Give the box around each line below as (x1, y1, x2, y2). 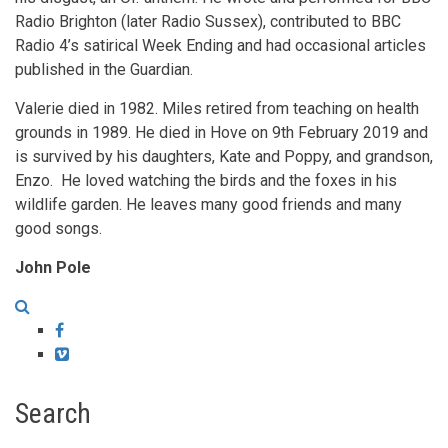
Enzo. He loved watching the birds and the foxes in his (15, 170, 397, 190)
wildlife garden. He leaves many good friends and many (15, 194, 402, 214)
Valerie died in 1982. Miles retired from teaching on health (15, 98, 419, 118)
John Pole (15, 257, 91, 277)
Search (15, 396, 91, 430)
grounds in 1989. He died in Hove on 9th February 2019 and (15, 122, 428, 142)
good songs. (15, 218, 102, 238)
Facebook (63, 319, 132, 339)
